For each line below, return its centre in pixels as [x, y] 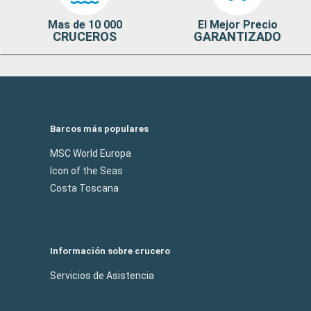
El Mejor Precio [237, 24]
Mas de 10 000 [85, 24]
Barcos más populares [99, 128]
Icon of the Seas [86, 170]
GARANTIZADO [238, 36]
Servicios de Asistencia [102, 275]
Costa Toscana [84, 188]
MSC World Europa [91, 153]
